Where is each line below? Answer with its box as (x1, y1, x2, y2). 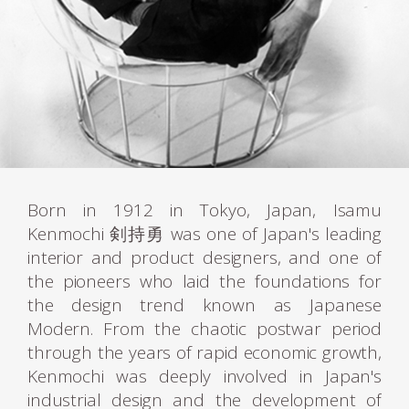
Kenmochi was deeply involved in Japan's (27, 363, 382, 388)
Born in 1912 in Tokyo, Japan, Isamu (27, 197, 382, 222)
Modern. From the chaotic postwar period (27, 316, 382, 341)
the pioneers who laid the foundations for (27, 268, 382, 293)
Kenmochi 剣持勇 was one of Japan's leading (27, 221, 382, 246)
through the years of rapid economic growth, (27, 340, 382, 364)
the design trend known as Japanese (27, 292, 382, 317)
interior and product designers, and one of (27, 245, 382, 269)
